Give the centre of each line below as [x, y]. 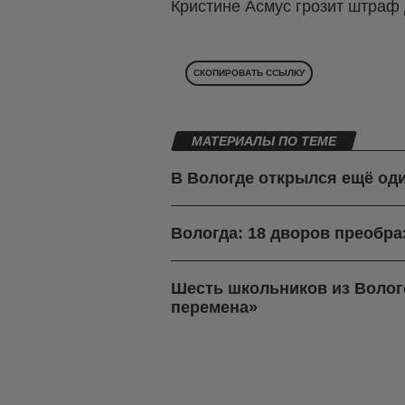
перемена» [214, 308]
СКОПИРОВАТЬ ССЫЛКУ [249, 73]
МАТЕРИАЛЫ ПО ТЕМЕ [264, 141]
